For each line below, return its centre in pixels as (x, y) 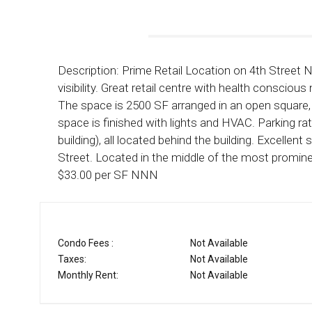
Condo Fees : (86, 243)
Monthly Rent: (88, 275)
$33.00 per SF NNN (108, 174)
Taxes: (72, 259)
